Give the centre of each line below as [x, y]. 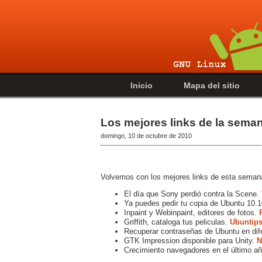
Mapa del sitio [212, 85]
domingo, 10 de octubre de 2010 [146, 135]
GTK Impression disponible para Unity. [190, 240]
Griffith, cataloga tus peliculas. [177, 222]
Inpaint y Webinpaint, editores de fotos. [192, 212]
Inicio [142, 85]
